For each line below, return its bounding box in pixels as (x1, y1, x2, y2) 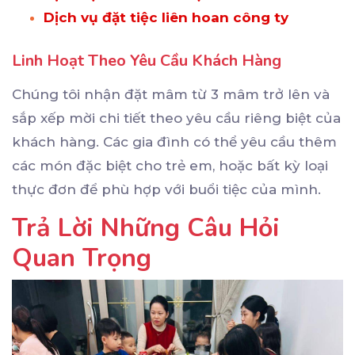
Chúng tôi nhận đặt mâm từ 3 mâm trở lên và (12, 86, 330, 102)
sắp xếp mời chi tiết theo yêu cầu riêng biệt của (12, 110, 341, 126)
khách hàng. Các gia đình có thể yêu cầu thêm (12, 134, 337, 150)
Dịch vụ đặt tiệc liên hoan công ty (44, 10, 288, 25)
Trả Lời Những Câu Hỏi (12, 211, 280, 245)
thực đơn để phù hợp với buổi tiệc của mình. (12, 181, 321, 197)
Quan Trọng (12, 241, 151, 275)
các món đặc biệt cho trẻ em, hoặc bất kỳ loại (12, 158, 328, 174)
